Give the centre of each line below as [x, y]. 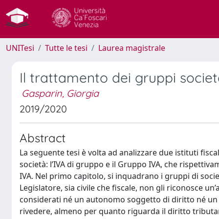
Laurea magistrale [132, 48]
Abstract [43, 138]
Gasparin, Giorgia [60, 93]
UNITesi [20, 48]
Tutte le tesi [66, 48]
